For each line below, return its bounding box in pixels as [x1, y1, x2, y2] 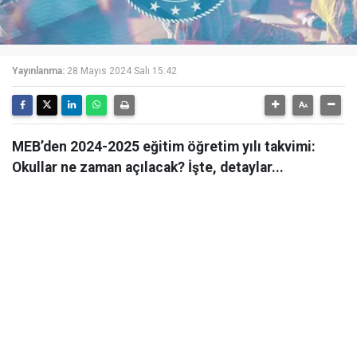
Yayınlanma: [12, 65, 65, 76]
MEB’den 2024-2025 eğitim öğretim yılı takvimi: [12, 139, 316, 155]
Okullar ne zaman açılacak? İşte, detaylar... [12, 159, 284, 175]
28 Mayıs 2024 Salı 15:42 [67, 65, 177, 76]
